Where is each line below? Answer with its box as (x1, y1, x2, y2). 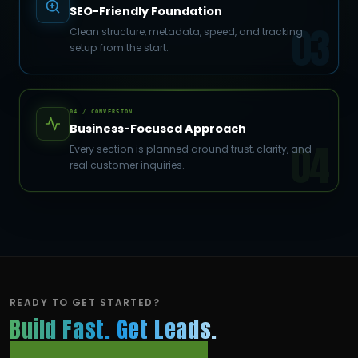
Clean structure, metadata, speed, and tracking (70, 24, 303, 38)
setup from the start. (70, 40, 169, 54)
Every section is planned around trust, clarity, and (70, 141, 312, 156)
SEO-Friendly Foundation (70, 2, 222, 19)
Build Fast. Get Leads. (10, 311, 217, 346)
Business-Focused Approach (70, 120, 246, 137)
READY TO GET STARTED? (10, 295, 161, 309)
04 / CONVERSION (70, 107, 133, 115)
